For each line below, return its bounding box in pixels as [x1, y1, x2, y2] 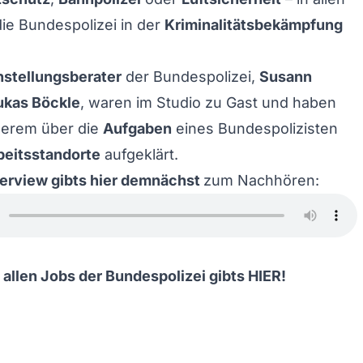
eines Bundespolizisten [172, 120, 338, 137]
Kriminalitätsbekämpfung [164, 16, 343, 33]
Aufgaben [103, 120, 172, 137]
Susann [259, 68, 312, 85]
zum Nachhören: [203, 172, 319, 189]
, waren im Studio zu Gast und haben [80, 94, 336, 111]
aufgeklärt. [100, 146, 178, 163]
